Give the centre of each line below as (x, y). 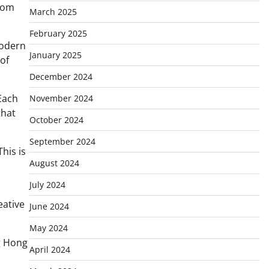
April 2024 (50, 249)
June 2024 (49, 206)
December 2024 (61, 77)
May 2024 (48, 228)
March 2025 (53, 12)
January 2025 (55, 55)
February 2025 (58, 33)
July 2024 (47, 185)
